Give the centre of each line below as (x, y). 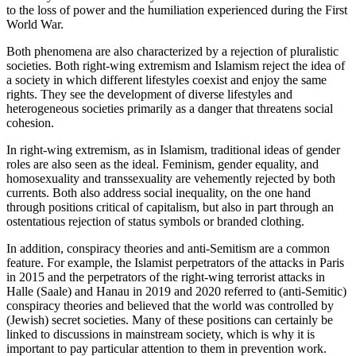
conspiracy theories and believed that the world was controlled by (170, 305)
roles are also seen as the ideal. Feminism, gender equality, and (163, 164)
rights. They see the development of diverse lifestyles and (149, 94)
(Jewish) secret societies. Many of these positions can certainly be (170, 319)
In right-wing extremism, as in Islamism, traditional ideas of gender (173, 149)
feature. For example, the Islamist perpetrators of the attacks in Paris (175, 262)
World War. (35, 24)
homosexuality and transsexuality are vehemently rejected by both (171, 178)
